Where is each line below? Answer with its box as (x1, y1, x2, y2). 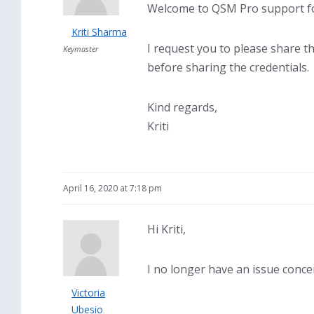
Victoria (71, 286, 105, 299)
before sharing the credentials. (147, 60, 309, 75)
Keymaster (63, 43, 98, 54)
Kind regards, (147, 100, 217, 115)
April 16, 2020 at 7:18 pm (63, 182, 162, 194)
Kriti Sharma (71, 25, 127, 39)
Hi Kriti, (147, 221, 186, 237)
